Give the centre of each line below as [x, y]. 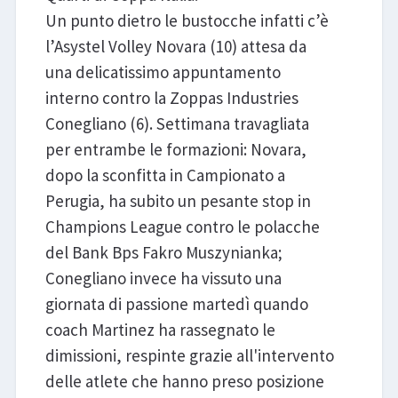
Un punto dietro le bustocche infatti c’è [187, 20]
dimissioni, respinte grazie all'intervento [189, 355]
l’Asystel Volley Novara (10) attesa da [175, 46]
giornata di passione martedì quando [176, 303]
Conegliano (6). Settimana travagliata [177, 123]
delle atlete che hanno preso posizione [184, 381]
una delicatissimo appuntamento [163, 72]
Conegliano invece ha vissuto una [163, 278]
